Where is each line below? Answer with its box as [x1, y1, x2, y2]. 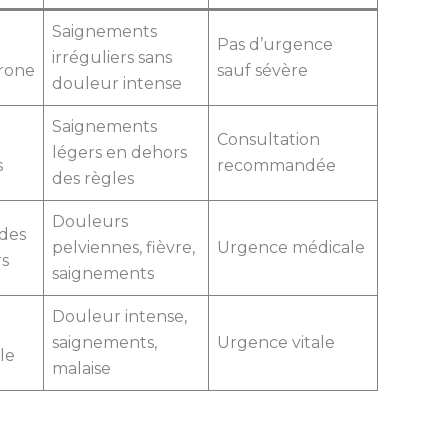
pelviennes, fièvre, [51, 237, 195, 257]
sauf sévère [216, 60, 308, 80]
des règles [51, 168, 134, 188]
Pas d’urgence [216, 34, 333, 54]
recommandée [216, 155, 336, 175]
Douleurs [51, 211, 128, 231]
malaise [51, 358, 111, 378]
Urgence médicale [216, 237, 365, 257]
